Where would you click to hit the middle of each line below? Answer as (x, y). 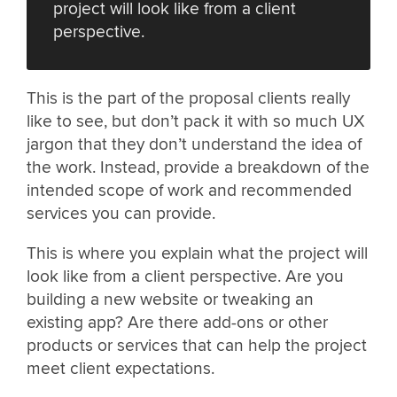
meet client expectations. (121, 368)
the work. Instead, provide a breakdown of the (198, 167)
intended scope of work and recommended (189, 190)
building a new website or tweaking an (170, 299)
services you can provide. (121, 213)
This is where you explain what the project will (197, 253)
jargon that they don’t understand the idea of (194, 144)
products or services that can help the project (197, 345)
